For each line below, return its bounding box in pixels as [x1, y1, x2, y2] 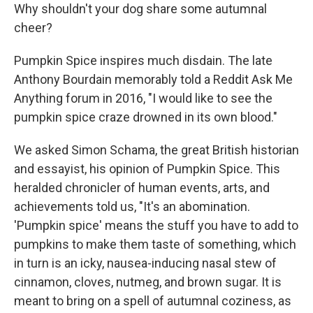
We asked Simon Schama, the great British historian [14, 143, 299, 158]
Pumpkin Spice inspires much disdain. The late [14, 53, 272, 68]
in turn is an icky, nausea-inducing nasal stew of [14, 256, 277, 271]
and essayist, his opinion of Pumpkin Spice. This [14, 161, 280, 177]
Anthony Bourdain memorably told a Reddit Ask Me [14, 72, 293, 87]
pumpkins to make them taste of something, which [14, 237, 296, 252]
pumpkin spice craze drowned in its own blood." [14, 110, 277, 125]
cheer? [14, 20, 52, 36]
